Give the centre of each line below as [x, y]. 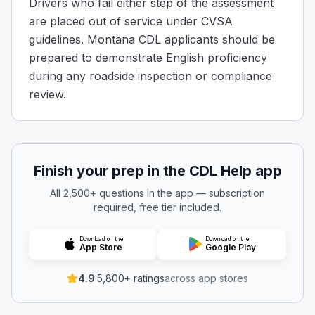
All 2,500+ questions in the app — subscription [157, 193]
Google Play [230, 247]
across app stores [206, 278]
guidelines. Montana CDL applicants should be [152, 39]
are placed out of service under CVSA [131, 21]
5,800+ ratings [131, 278]
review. [47, 94]
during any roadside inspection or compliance [150, 76]
